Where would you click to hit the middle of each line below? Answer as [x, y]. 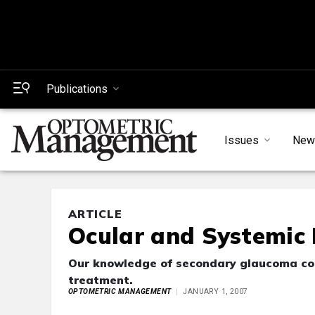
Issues [241, 140]
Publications [77, 89]
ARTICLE [95, 214]
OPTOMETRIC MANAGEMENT [120, 292]
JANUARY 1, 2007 [216, 292]
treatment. [101, 280]
